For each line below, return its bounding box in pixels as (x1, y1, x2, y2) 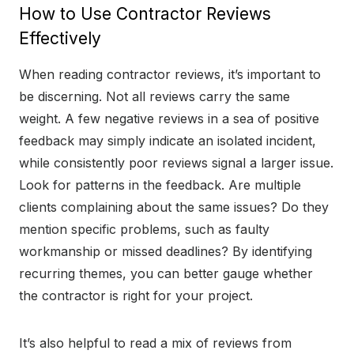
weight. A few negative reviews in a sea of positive (19, 111, 319, 127)
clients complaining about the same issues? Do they (19, 199, 329, 216)
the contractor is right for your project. (19, 288, 253, 304)
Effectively (19, 28, 101, 49)
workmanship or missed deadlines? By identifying (19, 243, 312, 260)
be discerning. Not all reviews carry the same (19, 88, 290, 105)
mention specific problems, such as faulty (19, 221, 269, 238)
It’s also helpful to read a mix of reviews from (19, 335, 292, 352)
